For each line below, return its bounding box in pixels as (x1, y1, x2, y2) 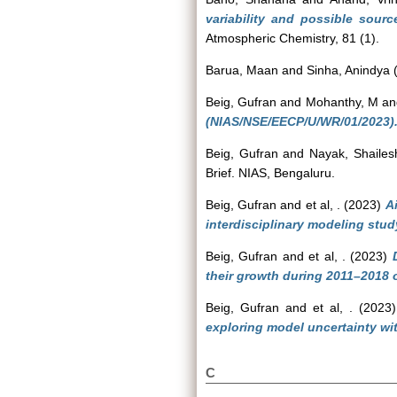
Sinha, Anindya (307, 63, 390, 77)
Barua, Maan (206, 63, 278, 77)
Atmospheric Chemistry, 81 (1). (206, 31, 379, 45)
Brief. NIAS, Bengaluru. (206, 166, 335, 180)
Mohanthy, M (305, 95, 378, 109)
